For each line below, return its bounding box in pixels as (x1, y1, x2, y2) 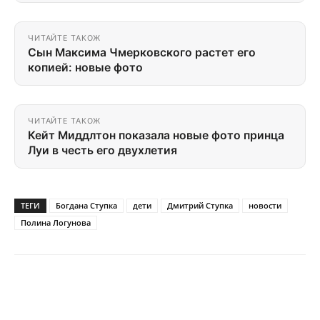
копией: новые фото (28, 61, 143, 75)
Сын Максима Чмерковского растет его (28, 46, 256, 60)
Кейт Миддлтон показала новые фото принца (28, 129, 284, 143)
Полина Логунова (21, 217, 91, 229)
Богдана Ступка (56, 200, 117, 211)
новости (249, 200, 281, 211)
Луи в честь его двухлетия (28, 144, 177, 158)
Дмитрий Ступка (167, 200, 233, 211)
